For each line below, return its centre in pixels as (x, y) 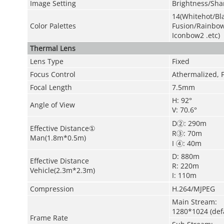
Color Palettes (53, 26)
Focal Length (51, 87)
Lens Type (46, 61)
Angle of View (52, 105)
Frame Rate (49, 218)
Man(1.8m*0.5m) (58, 138)
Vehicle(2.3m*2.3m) (62, 170)
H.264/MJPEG (193, 189)
